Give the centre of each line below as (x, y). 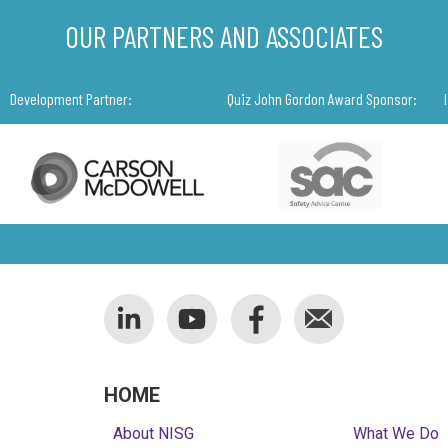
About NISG (154, 433)
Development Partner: (70, 98)
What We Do (396, 433)
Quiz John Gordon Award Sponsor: (321, 98)
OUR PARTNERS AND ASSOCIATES (224, 36)
